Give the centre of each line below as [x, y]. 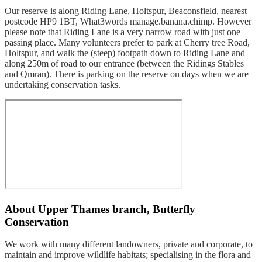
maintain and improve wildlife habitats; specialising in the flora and [128, 255]
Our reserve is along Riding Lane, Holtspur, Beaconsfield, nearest [126, 11]
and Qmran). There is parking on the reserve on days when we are [127, 74]
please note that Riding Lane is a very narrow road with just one [123, 32]
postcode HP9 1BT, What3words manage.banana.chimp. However [128, 21]
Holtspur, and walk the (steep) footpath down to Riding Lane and [125, 53]
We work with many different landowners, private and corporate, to [129, 244]
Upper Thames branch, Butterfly [117, 209]
